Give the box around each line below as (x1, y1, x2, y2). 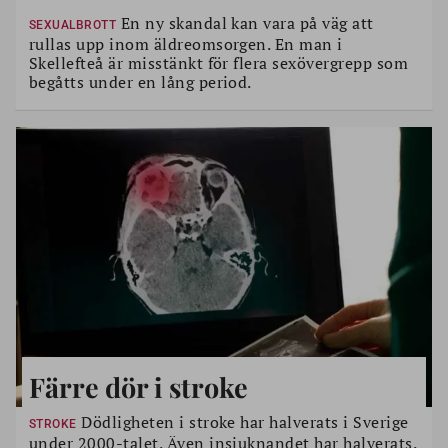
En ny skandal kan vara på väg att (116, 12, 374, 34)
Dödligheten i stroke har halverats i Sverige (76, 411, 409, 433)
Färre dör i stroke (29, 369, 248, 405)
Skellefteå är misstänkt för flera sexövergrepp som (29, 52, 409, 74)
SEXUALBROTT (29, 18, 117, 32)
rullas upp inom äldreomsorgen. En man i (29, 33, 343, 55)
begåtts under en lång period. (29, 71, 252, 93)
